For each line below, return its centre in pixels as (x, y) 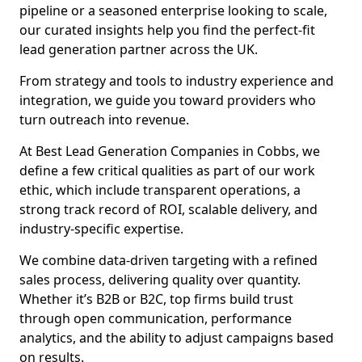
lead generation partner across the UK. (139, 49)
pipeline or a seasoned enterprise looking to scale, (173, 11)
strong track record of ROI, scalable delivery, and (168, 209)
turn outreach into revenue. (104, 120)
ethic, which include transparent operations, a (160, 190)
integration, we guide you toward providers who (168, 100)
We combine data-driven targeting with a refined (168, 260)
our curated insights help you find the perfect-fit (167, 30)
